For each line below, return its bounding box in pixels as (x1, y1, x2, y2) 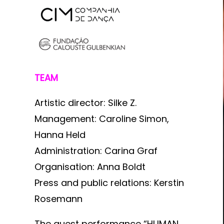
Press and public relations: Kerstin (34, 176, 184, 189)
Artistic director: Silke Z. (34, 96, 136, 109)
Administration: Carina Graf (34, 144, 157, 157)
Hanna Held (34, 128, 85, 141)
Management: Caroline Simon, (34, 112, 169, 125)
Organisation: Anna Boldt (34, 160, 145, 173)
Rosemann (34, 192, 82, 205)
